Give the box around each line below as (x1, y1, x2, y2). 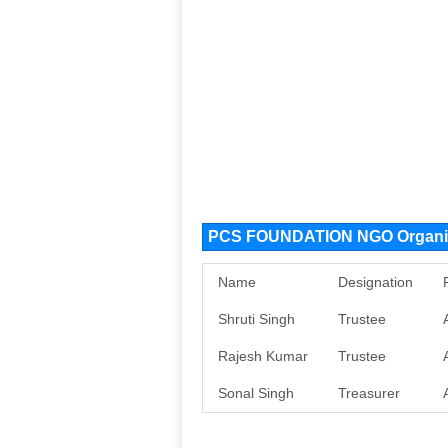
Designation (338, 274, 413, 290)
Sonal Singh (218, 385, 294, 401)
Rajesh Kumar (218, 348, 308, 364)
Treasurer (338, 385, 400, 401)
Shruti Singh (218, 311, 295, 327)
